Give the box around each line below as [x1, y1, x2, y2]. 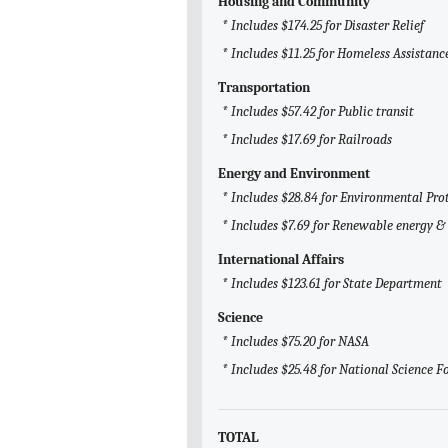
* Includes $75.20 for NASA [222, 333, 369, 351]
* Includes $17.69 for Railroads [222, 131, 392, 149]
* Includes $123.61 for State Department [222, 275, 442, 293]
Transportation [218, 79, 310, 97]
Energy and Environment [218, 165, 370, 183]
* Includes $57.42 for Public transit [222, 103, 414, 121]
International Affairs [218, 251, 344, 269]
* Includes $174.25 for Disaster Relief [222, 17, 424, 35]
